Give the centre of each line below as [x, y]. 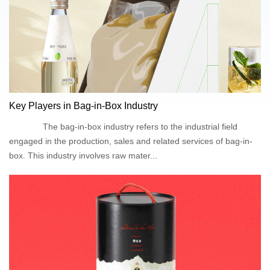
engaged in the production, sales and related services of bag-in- [131, 141]
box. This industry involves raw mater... [83, 155]
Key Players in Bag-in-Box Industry [83, 106]
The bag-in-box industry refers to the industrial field [123, 127]
